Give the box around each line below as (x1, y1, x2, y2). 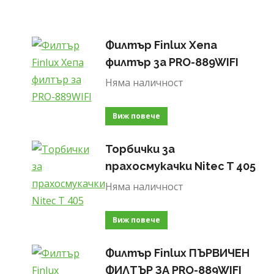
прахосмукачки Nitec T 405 (105, 160, 256, 172)
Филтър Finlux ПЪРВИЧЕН (105, 246, 250, 259)
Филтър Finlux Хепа (105, 39, 217, 51)
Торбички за (105, 143, 175, 155)
